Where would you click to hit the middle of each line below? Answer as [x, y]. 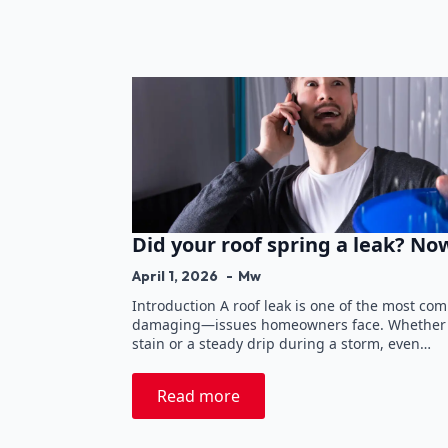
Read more [198, 396]
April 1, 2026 [176, 276]
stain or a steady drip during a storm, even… [281, 343]
